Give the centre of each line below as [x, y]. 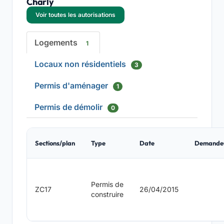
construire [107, 194]
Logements [57, 42]
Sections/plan [55, 143]
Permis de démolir [69, 107]
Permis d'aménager [72, 85]
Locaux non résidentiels [81, 64]
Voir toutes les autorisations [75, 15]
